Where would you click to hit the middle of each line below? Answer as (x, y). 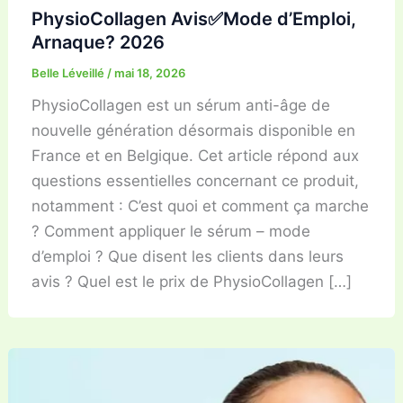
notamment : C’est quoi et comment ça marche (200, 206)
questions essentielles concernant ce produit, (195, 181)
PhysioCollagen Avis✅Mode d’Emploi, (193, 19)
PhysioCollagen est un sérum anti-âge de (180, 106)
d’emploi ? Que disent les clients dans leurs (187, 257)
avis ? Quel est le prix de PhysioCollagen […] (191, 282)
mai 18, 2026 (149, 73)
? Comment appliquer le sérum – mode (170, 232)
